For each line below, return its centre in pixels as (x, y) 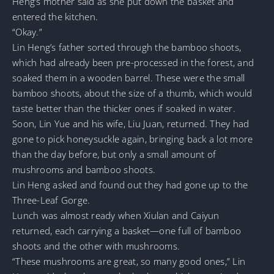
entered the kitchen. (55, 16)
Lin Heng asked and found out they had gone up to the (130, 184)
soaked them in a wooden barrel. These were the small (129, 77)
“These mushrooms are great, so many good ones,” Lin (129, 261)
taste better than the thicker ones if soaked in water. (124, 108)
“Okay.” (27, 31)
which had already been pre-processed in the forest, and (133, 62)
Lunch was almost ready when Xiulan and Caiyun (116, 215)
